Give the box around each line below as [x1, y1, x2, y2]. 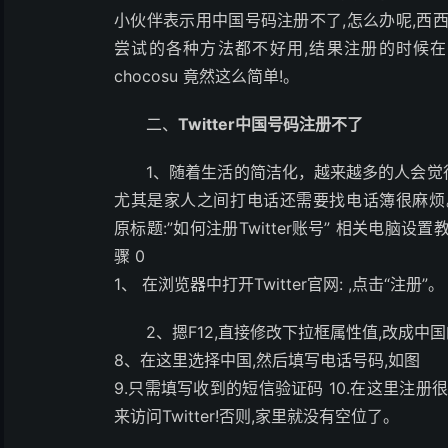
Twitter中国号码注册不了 [178, 114, 363, 134]
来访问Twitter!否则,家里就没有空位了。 [114, 406, 399, 426]
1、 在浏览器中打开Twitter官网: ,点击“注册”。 [114, 274, 444, 294]
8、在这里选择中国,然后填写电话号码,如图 [114, 350, 420, 370]
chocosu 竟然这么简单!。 [114, 66, 299, 86]
